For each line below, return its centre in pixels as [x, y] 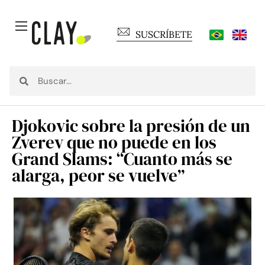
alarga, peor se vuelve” [98, 176]
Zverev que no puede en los [114, 143]
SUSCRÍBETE [164, 34]
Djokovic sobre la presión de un [131, 126]
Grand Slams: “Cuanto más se [122, 159]
